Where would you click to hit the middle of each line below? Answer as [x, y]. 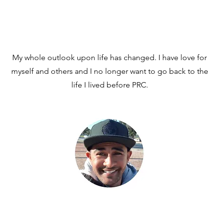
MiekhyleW [109, 206]
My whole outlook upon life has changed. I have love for [109, 57]
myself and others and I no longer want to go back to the [109, 71]
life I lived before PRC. [109, 85]
